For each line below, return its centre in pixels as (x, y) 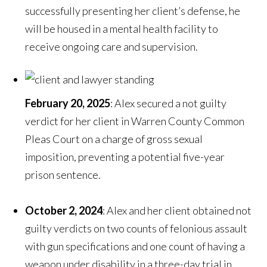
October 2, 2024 (64, 211)
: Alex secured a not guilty (169, 103)
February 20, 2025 (68, 103)
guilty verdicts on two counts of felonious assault (136, 229)
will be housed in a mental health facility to (122, 29)
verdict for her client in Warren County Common (135, 121)
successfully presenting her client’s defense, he (133, 11)
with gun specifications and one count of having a (135, 246)
